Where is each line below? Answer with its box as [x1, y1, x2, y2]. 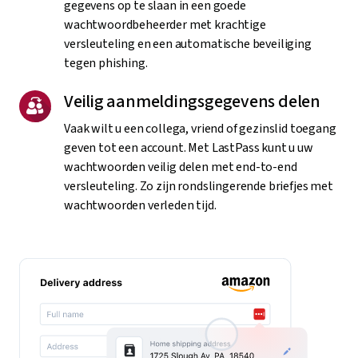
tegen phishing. [64, 54, 148, 73]
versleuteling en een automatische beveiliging [64, 35, 312, 54]
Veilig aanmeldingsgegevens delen [64, 89, 320, 115]
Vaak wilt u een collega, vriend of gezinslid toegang [64, 120, 336, 138]
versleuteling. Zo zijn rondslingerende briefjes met [64, 177, 333, 196]
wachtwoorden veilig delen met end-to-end [64, 158, 297, 177]
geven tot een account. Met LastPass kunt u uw [64, 139, 313, 157]
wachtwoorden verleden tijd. [64, 197, 217, 215]
